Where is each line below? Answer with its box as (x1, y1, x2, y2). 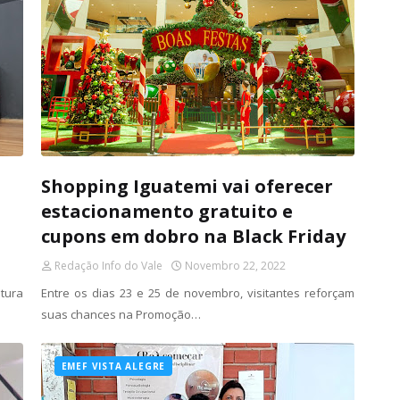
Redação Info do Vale (54, 258, 162, 273)
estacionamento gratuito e (40, 199, 293, 223)
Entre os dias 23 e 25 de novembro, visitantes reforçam (40, 285, 355, 301)
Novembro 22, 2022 (184, 258, 286, 273)
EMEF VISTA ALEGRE (61, 360, 166, 372)
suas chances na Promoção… (40, 306, 201, 322)
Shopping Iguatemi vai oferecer (40, 174, 333, 198)
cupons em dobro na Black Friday (40, 224, 346, 248)
